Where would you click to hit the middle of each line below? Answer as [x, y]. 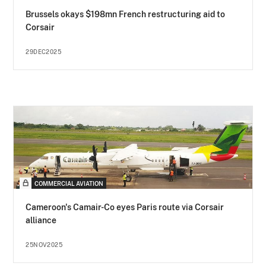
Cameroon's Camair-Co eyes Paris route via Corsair [125, 208]
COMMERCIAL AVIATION [69, 184]
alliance [41, 221]
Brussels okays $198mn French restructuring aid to [126, 15]
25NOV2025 [44, 245]
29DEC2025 [44, 52]
